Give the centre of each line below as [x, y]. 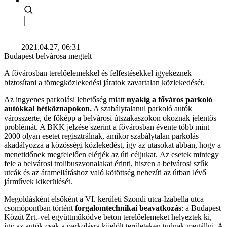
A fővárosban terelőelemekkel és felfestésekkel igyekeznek [98, 73]
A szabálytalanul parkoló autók [142, 109]
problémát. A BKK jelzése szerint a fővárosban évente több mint [107, 127]
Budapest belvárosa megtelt [48, 56]
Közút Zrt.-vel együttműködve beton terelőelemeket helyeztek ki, [108, 217]
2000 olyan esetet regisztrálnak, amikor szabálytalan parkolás [101, 136]
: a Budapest [201, 208]
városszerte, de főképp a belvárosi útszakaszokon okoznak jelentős [110, 118]
